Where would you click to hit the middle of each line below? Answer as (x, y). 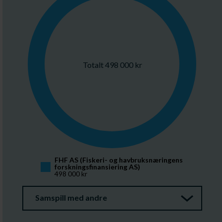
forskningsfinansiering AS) (97, 167)
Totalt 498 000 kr (112, 64)
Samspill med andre (71, 197)
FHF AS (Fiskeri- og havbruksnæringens (119, 160)
